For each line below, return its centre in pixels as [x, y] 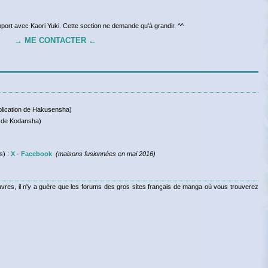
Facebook [36, 153]
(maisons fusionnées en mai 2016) [105, 153]
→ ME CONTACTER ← [55, 41]
